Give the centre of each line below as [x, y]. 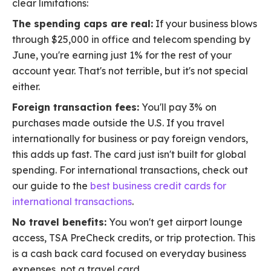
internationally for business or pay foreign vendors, [130, 139]
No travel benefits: [59, 222]
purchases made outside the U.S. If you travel [118, 123]
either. [26, 87]
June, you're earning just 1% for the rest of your [122, 55]
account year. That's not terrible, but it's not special [130, 71]
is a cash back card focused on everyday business [129, 254]
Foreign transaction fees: [76, 107]
